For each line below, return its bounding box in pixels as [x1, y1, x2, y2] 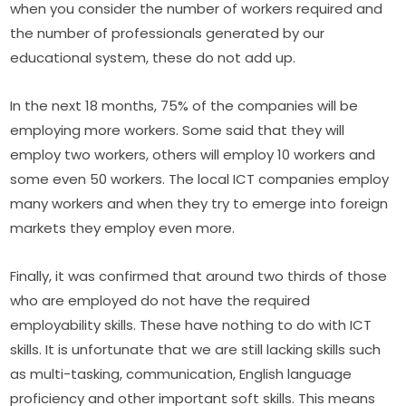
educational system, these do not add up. [10, 48, 296, 68]
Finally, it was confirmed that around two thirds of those [10, 266, 388, 286]
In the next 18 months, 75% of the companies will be [10, 96, 359, 116]
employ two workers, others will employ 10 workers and [10, 145, 376, 165]
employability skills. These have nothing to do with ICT [10, 315, 372, 335]
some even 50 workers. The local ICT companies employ [10, 169, 390, 189]
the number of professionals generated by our [10, 24, 325, 43]
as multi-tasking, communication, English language [10, 364, 353, 384]
